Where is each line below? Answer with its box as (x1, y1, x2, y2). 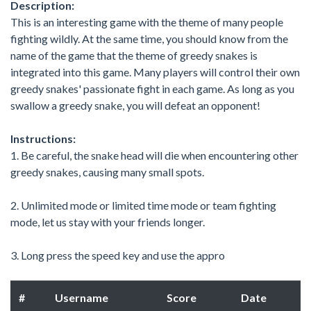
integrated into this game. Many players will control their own (10, 65, 300, 78)
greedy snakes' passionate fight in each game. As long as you (10, 81, 294, 95)
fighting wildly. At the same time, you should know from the (10, 31, 288, 45)
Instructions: (10, 131, 76, 145)
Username (55, 290, 108, 304)
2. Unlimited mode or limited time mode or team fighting (10, 198, 276, 212)
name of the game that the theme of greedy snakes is (10, 48, 258, 62)
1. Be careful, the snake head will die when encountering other (10, 148, 299, 162)
